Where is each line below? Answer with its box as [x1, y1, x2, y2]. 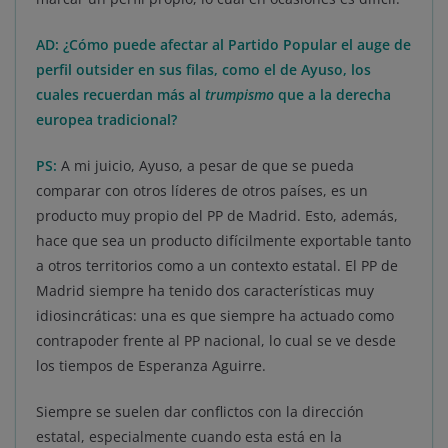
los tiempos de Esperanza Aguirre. [36, 356, 266, 376]
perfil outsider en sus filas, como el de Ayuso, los [36, 60, 371, 80]
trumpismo [205, 85, 274, 105]
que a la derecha [274, 85, 391, 105]
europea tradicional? [36, 110, 177, 130]
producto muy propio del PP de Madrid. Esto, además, [36, 206, 398, 226]
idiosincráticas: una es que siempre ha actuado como [36, 306, 394, 326]
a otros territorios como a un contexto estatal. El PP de [36, 256, 398, 276]
